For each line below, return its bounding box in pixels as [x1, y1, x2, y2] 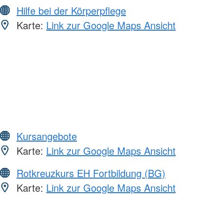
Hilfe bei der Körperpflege [17, 3, 126, 18]
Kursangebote [17, 128, 77, 143]
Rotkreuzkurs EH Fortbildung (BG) [17, 165, 165, 180]
